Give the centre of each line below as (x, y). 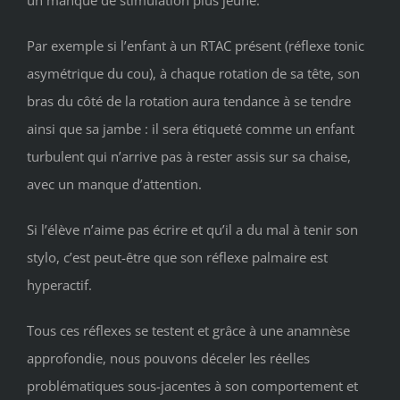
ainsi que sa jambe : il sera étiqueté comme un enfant (191, 128)
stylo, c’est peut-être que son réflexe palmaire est (177, 257)
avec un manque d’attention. (114, 183)
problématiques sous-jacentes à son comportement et (192, 385)
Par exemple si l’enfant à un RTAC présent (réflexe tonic (196, 45)
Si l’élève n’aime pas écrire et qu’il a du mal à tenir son (192, 229)
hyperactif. (59, 284)
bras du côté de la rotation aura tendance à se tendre (189, 100)
